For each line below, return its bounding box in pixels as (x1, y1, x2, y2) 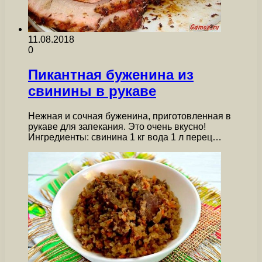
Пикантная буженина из (28, 67, 194, 83)
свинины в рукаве (28, 83, 156, 99)
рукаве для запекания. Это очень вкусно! (28, 122, 206, 132)
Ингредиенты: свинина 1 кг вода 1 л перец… (28, 132, 222, 143)
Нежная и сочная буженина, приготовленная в (28, 111, 231, 122)
